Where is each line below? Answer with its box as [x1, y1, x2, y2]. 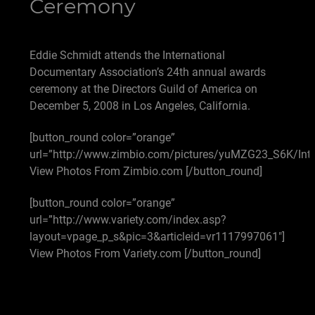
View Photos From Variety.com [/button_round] [30, 246, 261, 260]
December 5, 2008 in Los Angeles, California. [30, 99, 250, 112]
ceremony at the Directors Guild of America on [30, 82, 257, 96]
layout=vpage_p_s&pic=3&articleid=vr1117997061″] [30, 229, 285, 243]
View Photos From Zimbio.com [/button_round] [30, 164, 262, 178]
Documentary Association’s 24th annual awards [30, 65, 266, 79]
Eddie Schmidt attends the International [30, 49, 225, 62]
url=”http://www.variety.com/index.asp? [30, 212, 226, 226]
